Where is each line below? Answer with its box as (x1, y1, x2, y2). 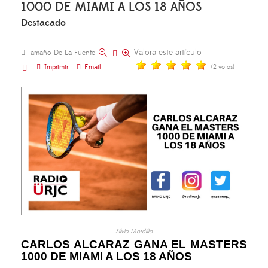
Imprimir (44, 63, 68, 72)
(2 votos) (211, 63, 234, 71)
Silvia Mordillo (115, 227, 153, 236)
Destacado (21, 17, 66, 29)
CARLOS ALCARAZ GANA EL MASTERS (21, 237, 247, 251)
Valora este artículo (134, 47, 202, 58)
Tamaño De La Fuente (28, 48, 95, 57)
